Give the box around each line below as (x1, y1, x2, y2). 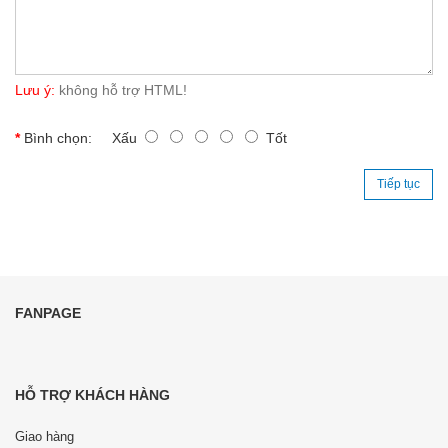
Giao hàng (15, 429, 74, 445)
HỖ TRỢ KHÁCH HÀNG (15, 387, 170, 404)
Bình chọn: (24, 130, 92, 147)
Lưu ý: (15, 82, 55, 99)
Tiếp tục (377, 177, 420, 192)
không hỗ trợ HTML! (55, 82, 187, 99)
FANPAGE (15, 305, 81, 322)
